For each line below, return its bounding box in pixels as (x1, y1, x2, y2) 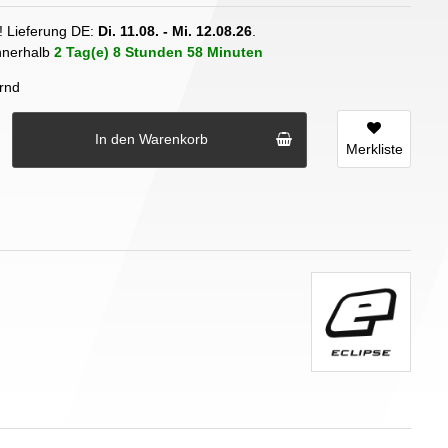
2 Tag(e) (54, 43, 109, 60)
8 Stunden (113, 43, 183, 60)
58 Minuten (187, 43, 263, 60)
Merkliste (345, 140, 403, 157)
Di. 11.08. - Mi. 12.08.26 (98, 22, 252, 39)
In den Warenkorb (95, 131, 208, 148)
